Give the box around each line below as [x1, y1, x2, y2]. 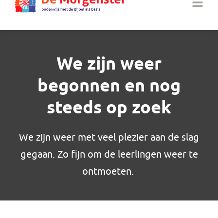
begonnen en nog [37, 74, 181, 98]
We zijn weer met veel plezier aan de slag [19, 131, 199, 144]
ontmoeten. [82, 165, 136, 178]
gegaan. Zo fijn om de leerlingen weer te [20, 148, 198, 161]
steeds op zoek [47, 96, 171, 120]
